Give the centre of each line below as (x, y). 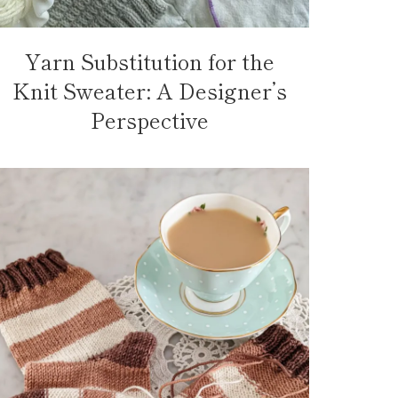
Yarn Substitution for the (149, 60)
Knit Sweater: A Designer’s (149, 90)
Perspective (149, 119)
